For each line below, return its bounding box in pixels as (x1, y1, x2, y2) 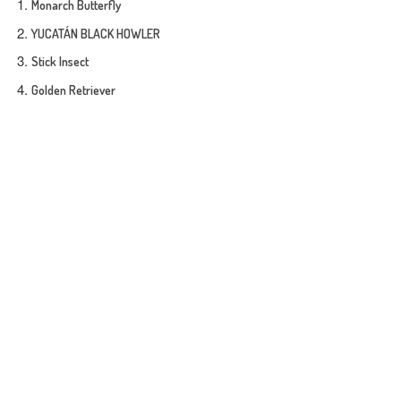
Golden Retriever (31, 81, 115, 98)
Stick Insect (31, 54, 89, 69)
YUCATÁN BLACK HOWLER (31, 25, 160, 41)
